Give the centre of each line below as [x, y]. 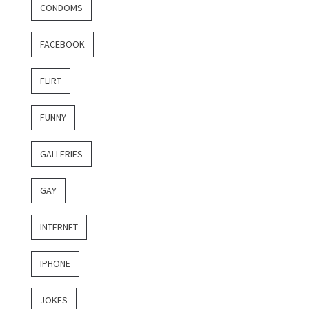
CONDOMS [61, 8]
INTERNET [59, 227]
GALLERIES [61, 154]
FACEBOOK [62, 44]
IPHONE [55, 264]
